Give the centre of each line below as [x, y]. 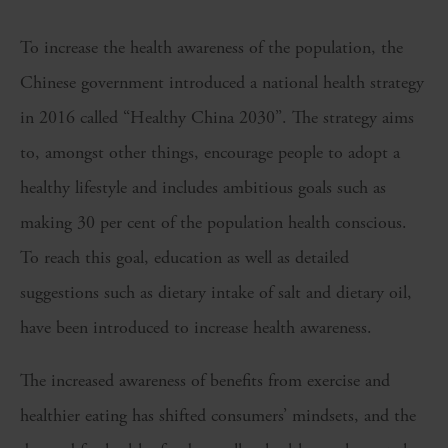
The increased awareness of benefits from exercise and [205, 381]
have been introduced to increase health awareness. [196, 328]
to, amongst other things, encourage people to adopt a [210, 153]
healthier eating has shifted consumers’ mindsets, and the [218, 416]
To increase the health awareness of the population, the [211, 48]
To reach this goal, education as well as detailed [184, 258]
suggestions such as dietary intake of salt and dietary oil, [216, 293]
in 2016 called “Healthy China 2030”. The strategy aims [217, 118]
